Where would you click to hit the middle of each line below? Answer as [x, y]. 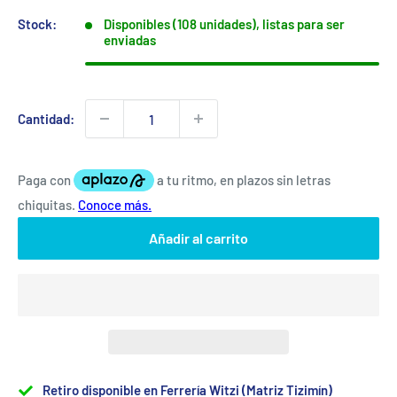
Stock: [37, 24]
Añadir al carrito [198, 238]
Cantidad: [46, 119]
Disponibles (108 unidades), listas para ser [224, 24]
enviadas [130, 40]
